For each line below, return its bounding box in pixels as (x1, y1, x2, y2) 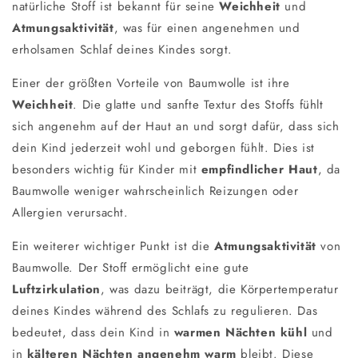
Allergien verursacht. (12, 203, 129, 221)
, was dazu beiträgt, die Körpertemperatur (101, 280, 339, 298)
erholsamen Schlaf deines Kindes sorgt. (12, 40, 233, 58)
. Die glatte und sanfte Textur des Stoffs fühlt (73, 95, 324, 113)
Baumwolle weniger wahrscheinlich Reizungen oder (12, 181, 299, 200)
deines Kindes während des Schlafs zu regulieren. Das (12, 301, 318, 320)
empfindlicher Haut (201, 160, 318, 178)
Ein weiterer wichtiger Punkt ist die (12, 237, 215, 255)
